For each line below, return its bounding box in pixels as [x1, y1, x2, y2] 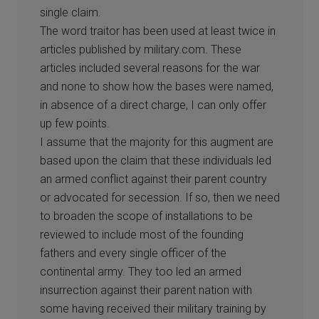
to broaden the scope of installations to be [40, 209, 253, 223]
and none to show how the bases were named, [40, 79, 274, 93]
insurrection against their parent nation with [40, 283, 253, 297]
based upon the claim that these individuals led [40, 153, 272, 167]
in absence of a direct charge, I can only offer [40, 98, 267, 112]
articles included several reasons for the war [40, 61, 261, 75]
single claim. [40, 5, 102, 19]
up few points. [40, 116, 110, 130]
